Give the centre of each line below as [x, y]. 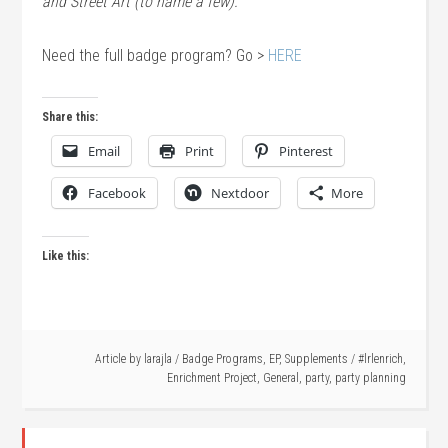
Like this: [66, 256]
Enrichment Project [211, 378]
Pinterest [306, 151]
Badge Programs [222, 359]
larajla [157, 359]
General [280, 378]
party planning [370, 378]
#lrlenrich [380, 359]
